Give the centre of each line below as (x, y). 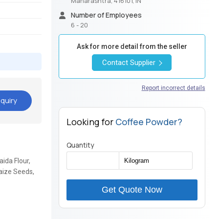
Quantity (80, 145)
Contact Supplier (130, 63)
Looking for (91, 122)
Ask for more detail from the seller (132, 47)
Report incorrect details (173, 88)
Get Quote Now (132, 190)
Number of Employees (106, 15)
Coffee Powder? (149, 122)
